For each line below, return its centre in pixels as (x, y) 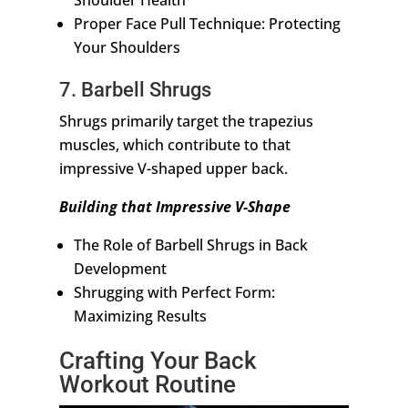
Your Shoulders (127, 48)
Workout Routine (147, 385)
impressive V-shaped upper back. (173, 169)
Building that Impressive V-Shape (174, 207)
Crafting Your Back (158, 361)
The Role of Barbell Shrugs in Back (190, 245)
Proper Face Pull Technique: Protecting (207, 24)
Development (120, 269)
